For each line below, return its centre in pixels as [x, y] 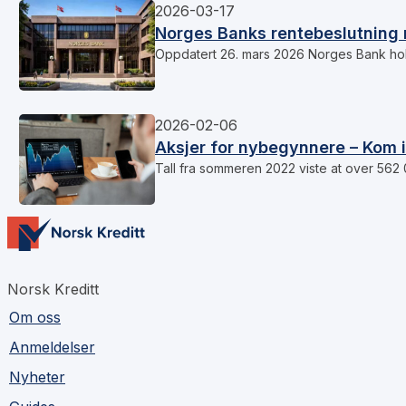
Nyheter [37, 377]
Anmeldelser [52, 348]
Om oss [35, 318]
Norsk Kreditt [53, 290]
